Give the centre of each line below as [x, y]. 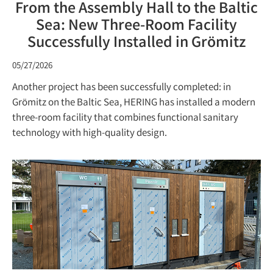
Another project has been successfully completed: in [122, 88]
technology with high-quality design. [90, 133]
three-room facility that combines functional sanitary [125, 118]
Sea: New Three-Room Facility [136, 27]
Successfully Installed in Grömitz [136, 44]
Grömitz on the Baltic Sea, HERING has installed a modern [134, 103]
